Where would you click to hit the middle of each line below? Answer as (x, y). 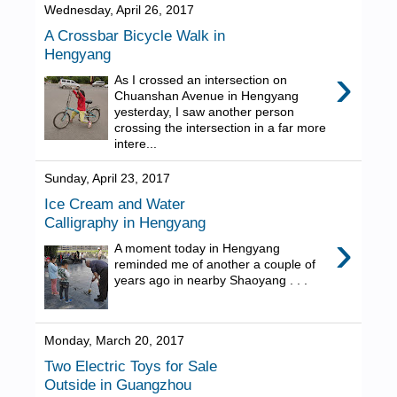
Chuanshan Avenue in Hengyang (207, 95)
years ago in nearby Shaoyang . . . (211, 280)
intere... (136, 143)
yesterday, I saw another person (205, 111)
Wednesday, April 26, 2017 (119, 10)
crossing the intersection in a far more (221, 127)
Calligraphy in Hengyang (125, 223)
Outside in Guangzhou (118, 385)
